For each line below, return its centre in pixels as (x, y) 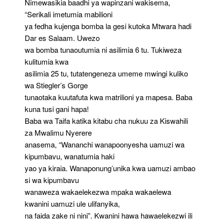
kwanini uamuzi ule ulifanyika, (72, 203)
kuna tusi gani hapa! (57, 109)
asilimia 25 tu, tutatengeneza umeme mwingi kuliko (106, 73)
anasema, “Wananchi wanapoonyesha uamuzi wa (105, 144)
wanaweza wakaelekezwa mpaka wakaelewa (98, 191)
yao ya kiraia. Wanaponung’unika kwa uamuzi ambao (110, 168)
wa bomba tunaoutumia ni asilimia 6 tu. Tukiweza (103, 49)
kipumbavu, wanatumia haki (70, 156)
